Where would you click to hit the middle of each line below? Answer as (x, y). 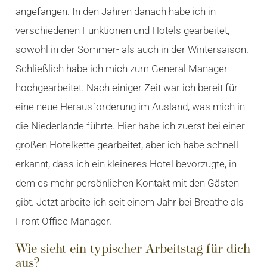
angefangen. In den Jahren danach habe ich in (115, 12)
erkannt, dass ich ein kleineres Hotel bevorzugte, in (126, 164)
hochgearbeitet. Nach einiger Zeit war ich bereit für (126, 88)
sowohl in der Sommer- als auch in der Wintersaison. (132, 50)
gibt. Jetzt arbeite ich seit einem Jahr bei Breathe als (129, 202)
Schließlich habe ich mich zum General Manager (121, 69)
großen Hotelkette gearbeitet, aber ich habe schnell (127, 145)
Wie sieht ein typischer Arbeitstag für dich (133, 250)
